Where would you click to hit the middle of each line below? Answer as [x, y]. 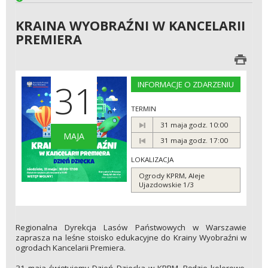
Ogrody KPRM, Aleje [171, 176]
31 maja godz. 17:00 [194, 140]
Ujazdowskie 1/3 [166, 185]
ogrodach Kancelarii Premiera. [71, 248]
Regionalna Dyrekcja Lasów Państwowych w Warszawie [131, 228]
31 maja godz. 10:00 [194, 124]
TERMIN [144, 108]
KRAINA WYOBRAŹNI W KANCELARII [130, 25]
